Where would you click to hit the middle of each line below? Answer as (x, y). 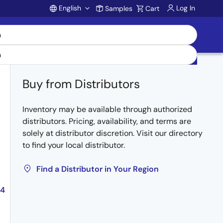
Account (85, 29)
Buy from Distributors (81, 84)
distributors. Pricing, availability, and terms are (107, 121)
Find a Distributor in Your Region (98, 169)
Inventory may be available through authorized (107, 109)
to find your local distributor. (74, 145)
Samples (119, 8)
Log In (186, 8)
